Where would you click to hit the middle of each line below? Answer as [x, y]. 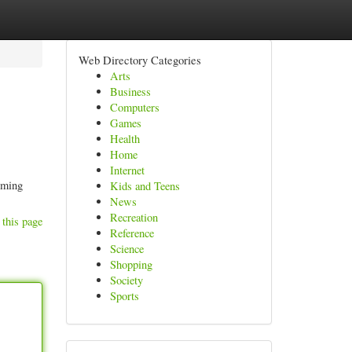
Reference [132, 233]
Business [130, 92]
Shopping [131, 264]
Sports [124, 296]
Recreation [134, 217]
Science [126, 249]
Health [125, 139]
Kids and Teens [145, 186]
